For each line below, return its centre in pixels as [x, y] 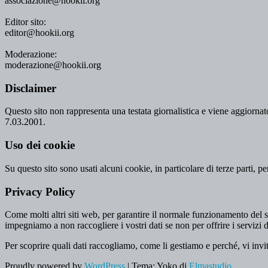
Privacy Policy [40, 191]
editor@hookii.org [39, 32]
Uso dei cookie [40, 145]
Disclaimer [31, 88]
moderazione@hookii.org [53, 65]
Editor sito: [25, 22]
